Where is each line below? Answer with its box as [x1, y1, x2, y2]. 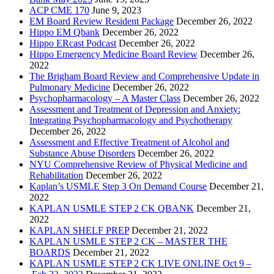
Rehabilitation [29, 169, 83, 180]
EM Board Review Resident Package [29, 15, 174, 26]
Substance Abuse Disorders [29, 147, 135, 158]
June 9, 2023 [92, 4, 141, 15]
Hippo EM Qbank [29, 26, 100, 37]
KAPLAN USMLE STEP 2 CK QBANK [29, 202, 194, 213]
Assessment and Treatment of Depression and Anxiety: [29, 103, 240, 114]
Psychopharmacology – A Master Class [29, 92, 180, 103]
